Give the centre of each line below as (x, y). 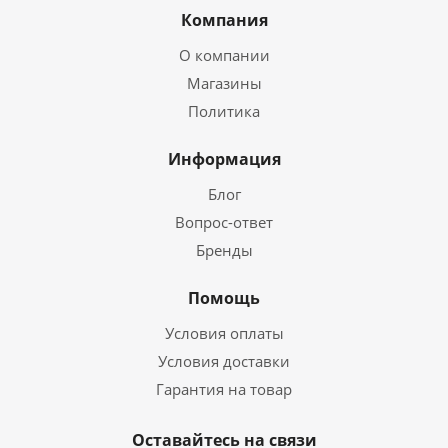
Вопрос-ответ (224, 222)
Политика (224, 111)
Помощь (224, 298)
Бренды (224, 250)
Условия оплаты (224, 333)
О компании (224, 55)
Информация (224, 159)
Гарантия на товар (224, 389)
